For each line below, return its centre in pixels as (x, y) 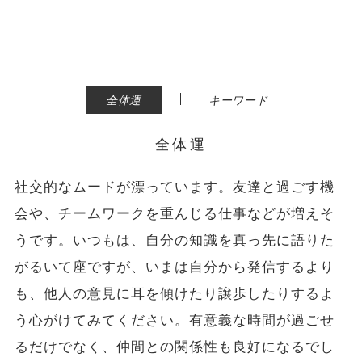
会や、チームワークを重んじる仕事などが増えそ (175, 213)
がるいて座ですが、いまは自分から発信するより (175, 267)
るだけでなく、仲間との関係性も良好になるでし (175, 347)
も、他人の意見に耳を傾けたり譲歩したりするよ (175, 293)
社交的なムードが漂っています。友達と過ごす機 (175, 187)
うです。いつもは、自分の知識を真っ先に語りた (175, 240)
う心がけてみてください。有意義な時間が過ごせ (175, 320)
